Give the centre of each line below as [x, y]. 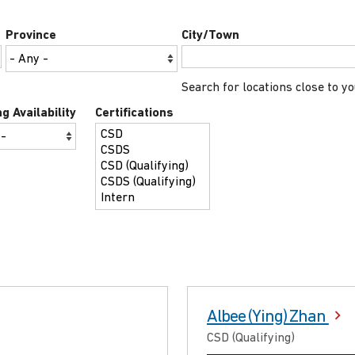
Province [31, 36]
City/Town [210, 36]
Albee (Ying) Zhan [268, 317]
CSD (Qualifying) [251, 338]
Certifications [134, 113]
